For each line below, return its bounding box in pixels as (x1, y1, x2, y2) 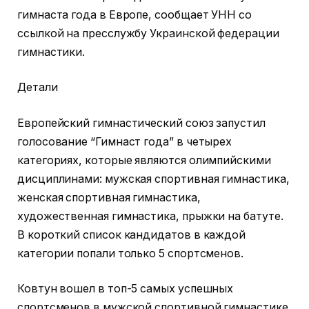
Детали (17, 81, 58, 94)
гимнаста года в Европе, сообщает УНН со (17, 8, 252, 21)
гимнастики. (17, 45, 86, 59)
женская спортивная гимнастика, (17, 190, 201, 204)
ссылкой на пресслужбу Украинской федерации (17, 26, 279, 40)
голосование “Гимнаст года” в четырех (17, 134, 232, 148)
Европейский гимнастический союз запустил (17, 116, 266, 130)
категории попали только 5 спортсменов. (17, 246, 243, 260)
